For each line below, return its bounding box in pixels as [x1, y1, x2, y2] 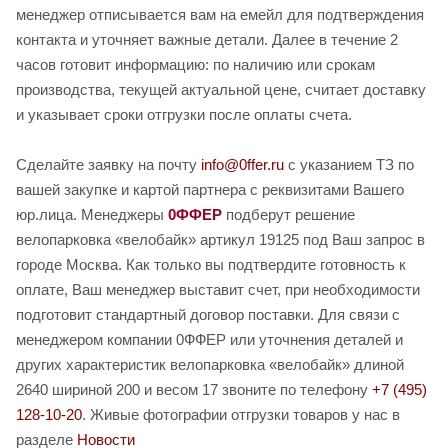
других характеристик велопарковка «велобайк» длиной [16, 355, 404, 373]
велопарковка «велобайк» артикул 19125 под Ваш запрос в [16, 230, 425, 248]
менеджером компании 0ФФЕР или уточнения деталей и [16, 330, 403, 348]
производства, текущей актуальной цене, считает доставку [16, 80, 426, 98]
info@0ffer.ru [201, 155, 284, 173]
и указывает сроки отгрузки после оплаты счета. [16, 105, 352, 123]
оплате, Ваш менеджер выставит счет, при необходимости [16, 280, 420, 298]
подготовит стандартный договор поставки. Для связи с [16, 305, 400, 323]
